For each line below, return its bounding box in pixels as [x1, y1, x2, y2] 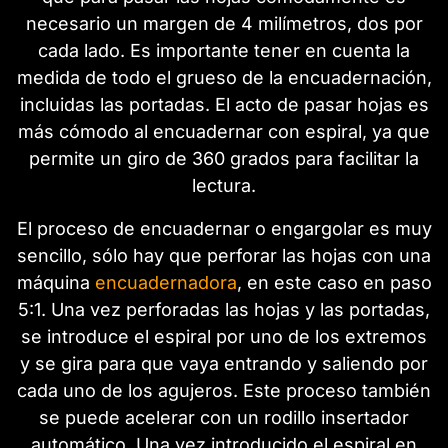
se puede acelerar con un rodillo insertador [39, 406, 409, 428]
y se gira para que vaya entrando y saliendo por [20, 352, 428, 374]
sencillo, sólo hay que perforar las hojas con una [17, 244, 431, 266]
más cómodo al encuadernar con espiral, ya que [18, 120, 430, 142]
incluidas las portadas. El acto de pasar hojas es [19, 93, 429, 115]
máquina [16, 271, 95, 293]
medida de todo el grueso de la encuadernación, [16, 66, 432, 88]
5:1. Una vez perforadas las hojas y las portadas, [18, 298, 430, 320]
